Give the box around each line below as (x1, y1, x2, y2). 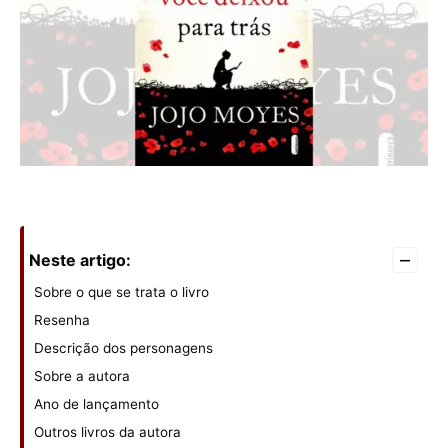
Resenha (34, 312, 90, 329)
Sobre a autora (34, 368, 130, 385)
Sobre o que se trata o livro (34, 284, 209, 301)
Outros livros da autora (34, 424, 181, 441)
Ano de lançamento (34, 396, 159, 413)
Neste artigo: (29, 250, 131, 271)
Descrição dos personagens (34, 340, 213, 357)
